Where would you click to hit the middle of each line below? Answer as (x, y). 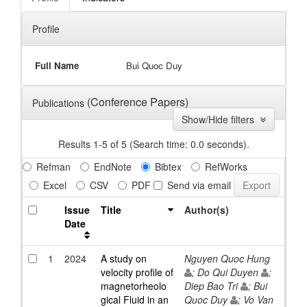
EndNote (113, 167)
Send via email (199, 185)
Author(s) (207, 210)
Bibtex (168, 167)
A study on (124, 259)
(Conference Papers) (138, 102)
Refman (53, 167)
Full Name (57, 65)
